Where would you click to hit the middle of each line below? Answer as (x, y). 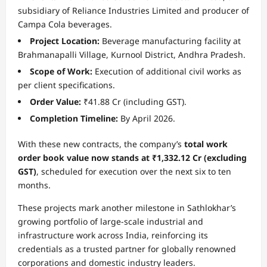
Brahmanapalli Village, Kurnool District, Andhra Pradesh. (132, 54)
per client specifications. (66, 85)
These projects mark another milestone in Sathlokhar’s (127, 207)
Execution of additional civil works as (168, 71)
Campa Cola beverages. (65, 24)
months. (34, 185)
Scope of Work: (62, 71)
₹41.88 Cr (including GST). (135, 101)
